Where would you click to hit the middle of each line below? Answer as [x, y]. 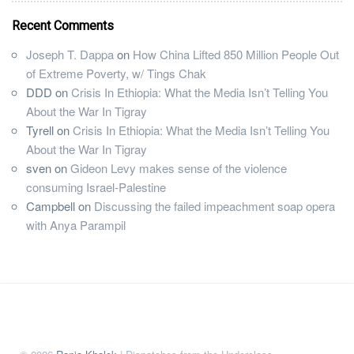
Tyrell [40, 130]
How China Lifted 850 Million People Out [236, 55]
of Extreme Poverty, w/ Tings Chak [116, 73]
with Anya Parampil [76, 225]
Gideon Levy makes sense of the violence [179, 168]
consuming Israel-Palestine [96, 187]
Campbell [51, 206]
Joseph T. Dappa [70, 55]
